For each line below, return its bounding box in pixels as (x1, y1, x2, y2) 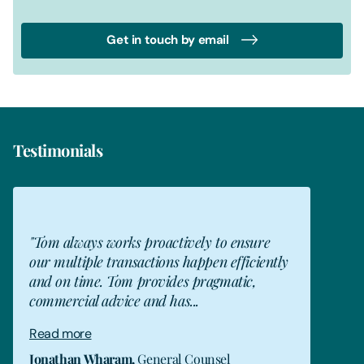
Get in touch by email (106, 31, 229, 48)
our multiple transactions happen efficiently (29, 250, 288, 271)
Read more (29, 324, 92, 342)
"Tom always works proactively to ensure (29, 231, 271, 252)
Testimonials (13, 138, 103, 161)
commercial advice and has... (29, 289, 199, 310)
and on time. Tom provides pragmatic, (29, 270, 257, 291)
